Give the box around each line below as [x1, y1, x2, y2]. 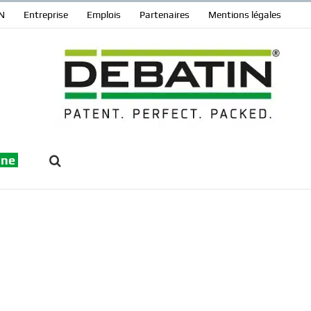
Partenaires [140, 9, 190, 20]
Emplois [87, 9, 121, 20]
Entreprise [24, 9, 68, 20]
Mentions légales [208, 9, 281, 20]
